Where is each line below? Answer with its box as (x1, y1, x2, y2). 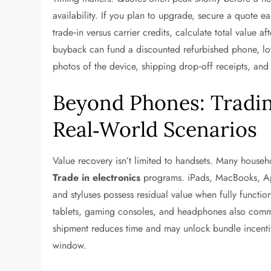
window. (53, 238, 87, 252)
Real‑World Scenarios (53, 116, 258, 142)
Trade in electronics (53, 171, 141, 184)
